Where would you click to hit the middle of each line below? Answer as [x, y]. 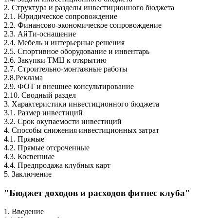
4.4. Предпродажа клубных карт [57, 165]
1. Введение [24, 212]
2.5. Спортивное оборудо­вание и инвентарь [77, 51]
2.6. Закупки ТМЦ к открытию [55, 60]
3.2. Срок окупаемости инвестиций [63, 121]
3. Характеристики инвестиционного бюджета [82, 104]
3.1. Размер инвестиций [43, 112]
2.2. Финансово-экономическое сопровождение [83, 25]
